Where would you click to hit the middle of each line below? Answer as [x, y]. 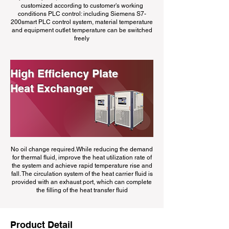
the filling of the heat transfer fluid [82, 190]
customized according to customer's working [82, 6]
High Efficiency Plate [64, 73]
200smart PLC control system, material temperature [82, 22]
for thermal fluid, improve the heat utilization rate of [82, 157]
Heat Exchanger [51, 88]
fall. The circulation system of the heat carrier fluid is [82, 174]
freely [82, 38]
